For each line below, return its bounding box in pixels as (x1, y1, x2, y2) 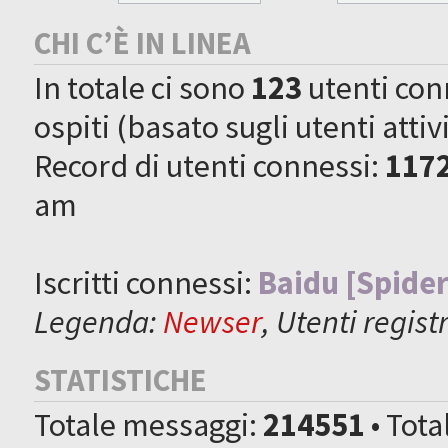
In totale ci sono (34, 66, 252, 108)
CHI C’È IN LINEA (34, 23, 252, 62)
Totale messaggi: (34, 403, 264, 445)
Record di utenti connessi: (34, 144, 386, 186)
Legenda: (34, 300, 164, 342)
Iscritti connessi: (34, 261, 259, 303)
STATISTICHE (34, 360, 208, 399)
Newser (163, 300, 263, 342)
